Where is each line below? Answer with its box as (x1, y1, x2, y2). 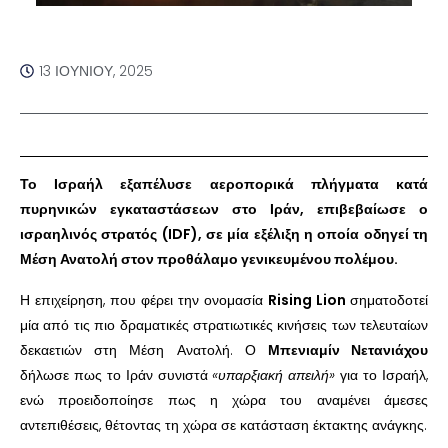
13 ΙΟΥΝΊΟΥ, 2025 (39, 60, 153, 81)
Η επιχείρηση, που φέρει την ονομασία (20, 289, 268, 310)
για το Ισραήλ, (335, 364, 429, 385)
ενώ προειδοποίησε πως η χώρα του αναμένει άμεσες (20, 389, 428, 410)
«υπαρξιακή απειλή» (207, 364, 336, 385)
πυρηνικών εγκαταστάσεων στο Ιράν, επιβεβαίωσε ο (20, 198, 428, 219)
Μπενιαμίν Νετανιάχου (267, 339, 429, 360)
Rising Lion (268, 289, 350, 310)
